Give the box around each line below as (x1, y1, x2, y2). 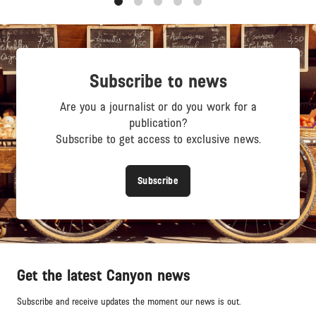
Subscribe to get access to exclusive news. (55, 133, 261, 147)
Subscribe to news (89, 72, 227, 92)
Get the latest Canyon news (17, 267, 190, 285)
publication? (128, 117, 188, 130)
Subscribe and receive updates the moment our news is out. (17, 297, 241, 308)
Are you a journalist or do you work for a (59, 101, 257, 114)
